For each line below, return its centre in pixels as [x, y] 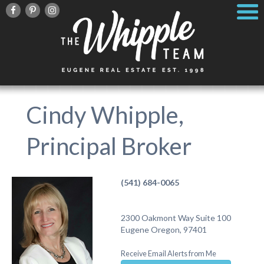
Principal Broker [108, 146]
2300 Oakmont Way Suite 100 [176, 218]
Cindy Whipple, [105, 115]
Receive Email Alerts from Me [168, 254]
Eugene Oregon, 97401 [164, 230]
